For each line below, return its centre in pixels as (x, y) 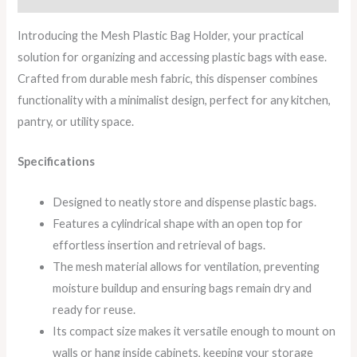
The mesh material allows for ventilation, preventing (186, 266)
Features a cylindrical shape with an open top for (178, 223)
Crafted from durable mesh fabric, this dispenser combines (168, 78)
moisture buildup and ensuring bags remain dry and (182, 288)
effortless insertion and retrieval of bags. (159, 245)
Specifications (57, 162)
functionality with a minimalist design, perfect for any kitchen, (175, 100)
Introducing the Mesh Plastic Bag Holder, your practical (161, 35)
